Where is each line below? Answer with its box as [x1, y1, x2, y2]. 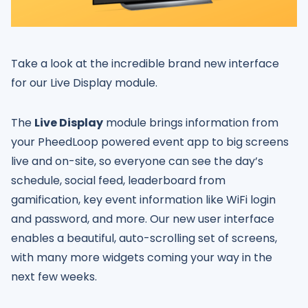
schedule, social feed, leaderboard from [11, 172, 225, 188]
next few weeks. [11, 268, 97, 285]
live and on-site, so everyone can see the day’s [11, 153, 263, 169]
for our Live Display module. [11, 74, 157, 91]
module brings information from [103, 114, 278, 131]
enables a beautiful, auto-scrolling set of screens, [11, 230, 277, 246]
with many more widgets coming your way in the [11, 249, 272, 265]
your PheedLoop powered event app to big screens [11, 133, 289, 150]
